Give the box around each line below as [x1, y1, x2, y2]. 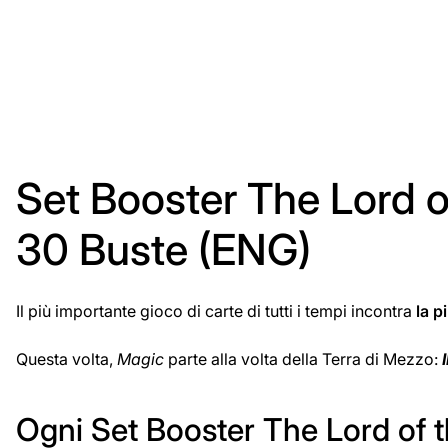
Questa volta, [16, 349, 117, 370]
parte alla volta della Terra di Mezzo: [164, 349, 442, 370]
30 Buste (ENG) [16, 224, 311, 276]
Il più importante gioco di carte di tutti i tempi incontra [16, 301, 416, 322]
